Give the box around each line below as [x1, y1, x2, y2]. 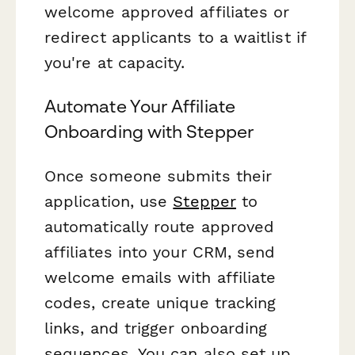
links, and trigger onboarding [44, 318, 268, 338]
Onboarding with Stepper [44, 121, 254, 143]
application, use [44, 191, 174, 211]
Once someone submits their [44, 166, 273, 185]
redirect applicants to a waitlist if [44, 28, 306, 48]
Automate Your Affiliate [44, 96, 235, 117]
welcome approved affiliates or [44, 2, 290, 22]
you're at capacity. [44, 53, 185, 73]
